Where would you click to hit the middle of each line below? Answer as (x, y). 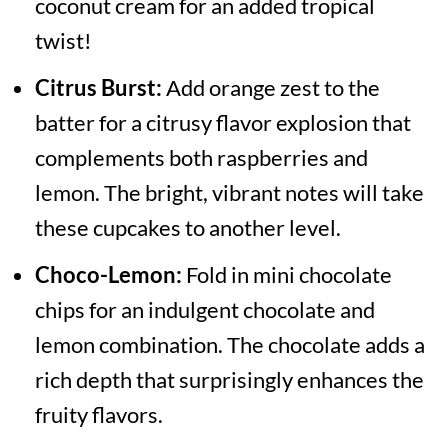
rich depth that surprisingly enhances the (229, 380)
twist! (63, 41)
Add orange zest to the (270, 88)
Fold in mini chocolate (286, 275)
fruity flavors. (98, 415)
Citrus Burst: (98, 88)
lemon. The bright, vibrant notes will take (229, 193)
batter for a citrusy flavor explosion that (222, 123)
